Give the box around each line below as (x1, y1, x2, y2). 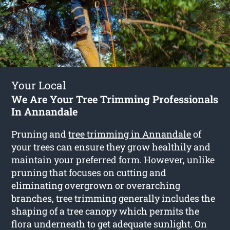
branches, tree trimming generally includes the (11, 191, 216, 204)
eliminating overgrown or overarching (11, 179, 181, 191)
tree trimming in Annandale (68, 127, 191, 140)
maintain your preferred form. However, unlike (11, 153, 215, 166)
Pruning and (11, 127, 69, 140)
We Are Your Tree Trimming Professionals (11, 92, 219, 106)
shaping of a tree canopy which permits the (11, 204, 200, 217)
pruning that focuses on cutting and (11, 166, 167, 179)
